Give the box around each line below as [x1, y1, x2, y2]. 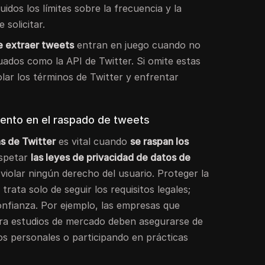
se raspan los [130, 135, 189, 147]
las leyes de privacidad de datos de [31, 151, 191, 163]
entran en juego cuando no [74, 38, 201, 51]
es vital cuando [56, 135, 131, 147]
